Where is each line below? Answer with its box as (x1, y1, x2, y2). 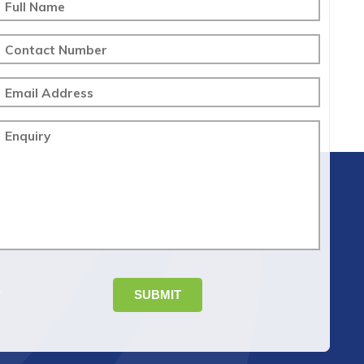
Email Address (5, 84, 93, 101)
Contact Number (5, 41, 107, 58)
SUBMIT (133, 288, 181, 302)
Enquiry (5, 128, 50, 144)
